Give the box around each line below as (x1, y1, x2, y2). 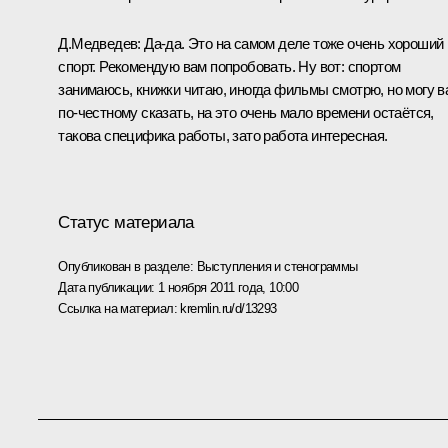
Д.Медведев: (58, 34, 141, 52)
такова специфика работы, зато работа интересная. (58, 126, 388, 144)
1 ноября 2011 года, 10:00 (158, 279, 299, 295)
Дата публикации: (58, 279, 159, 295)
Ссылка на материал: (58, 300, 181, 316)
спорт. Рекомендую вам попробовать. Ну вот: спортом (58, 57, 401, 75)
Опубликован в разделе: (58, 258, 197, 274)
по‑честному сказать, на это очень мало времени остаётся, (58, 103, 434, 121)
